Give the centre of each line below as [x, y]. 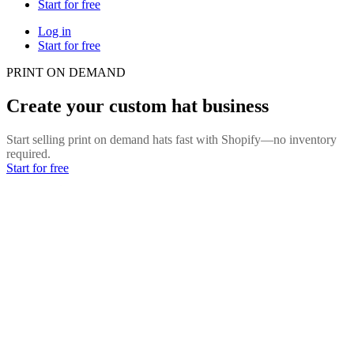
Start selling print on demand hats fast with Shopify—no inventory [171, 139]
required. [28, 153]
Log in [55, 31]
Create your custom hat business [137, 105]
